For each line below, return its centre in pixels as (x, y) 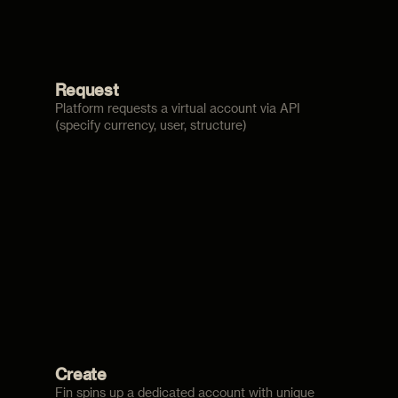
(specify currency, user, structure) (151, 125)
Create (80, 374)
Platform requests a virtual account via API (177, 108)
